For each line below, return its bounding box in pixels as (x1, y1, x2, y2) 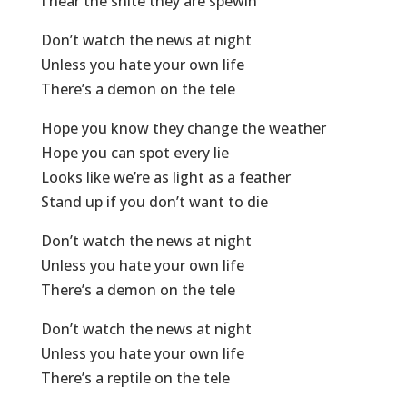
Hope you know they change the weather (40, 118, 326, 139)
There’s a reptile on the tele (40, 368, 230, 389)
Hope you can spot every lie (40, 143, 229, 164)
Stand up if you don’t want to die (40, 192, 268, 213)
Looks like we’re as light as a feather (40, 167, 291, 188)
